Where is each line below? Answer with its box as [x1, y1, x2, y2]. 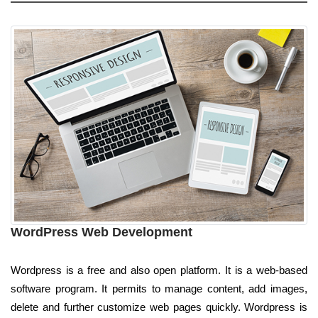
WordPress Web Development [11, 224, 192, 239]
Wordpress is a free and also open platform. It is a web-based [11, 263, 307, 276]
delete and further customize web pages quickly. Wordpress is [11, 300, 307, 313]
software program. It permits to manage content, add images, [11, 282, 307, 295]
